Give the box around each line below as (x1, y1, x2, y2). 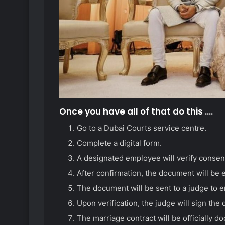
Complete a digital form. (77, 138, 162, 148)
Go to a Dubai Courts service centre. (77, 123, 206, 133)
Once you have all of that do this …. (59, 105, 213, 118)
